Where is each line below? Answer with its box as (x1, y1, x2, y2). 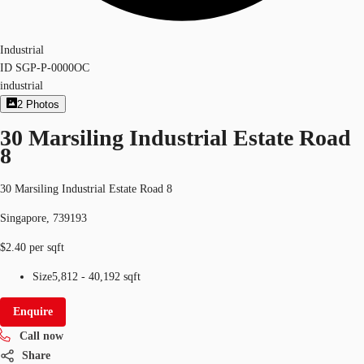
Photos (26, 98, 60, 111)
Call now (19, 329, 63, 342)
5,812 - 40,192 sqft (52, 270, 141, 283)
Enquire (13, 305, 53, 318)
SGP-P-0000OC (15, 62, 89, 74)
